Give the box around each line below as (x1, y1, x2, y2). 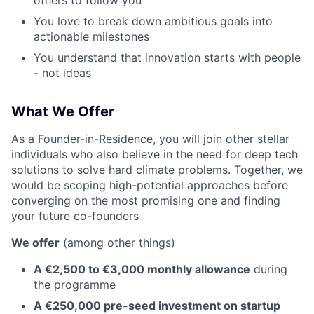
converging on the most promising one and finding (11, 193, 280, 207)
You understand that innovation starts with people (34, 50, 301, 64)
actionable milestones (34, 29, 149, 43)
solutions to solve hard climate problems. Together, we (11, 163, 303, 177)
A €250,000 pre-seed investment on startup (34, 299, 280, 313)
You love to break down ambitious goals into (34, 14, 273, 28)
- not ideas (34, 66, 91, 80)
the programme (34, 278, 116, 292)
